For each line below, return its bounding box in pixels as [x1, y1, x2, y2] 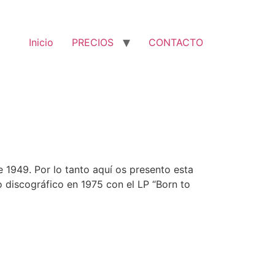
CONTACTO [149, 36, 203, 48]
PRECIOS [72, 36, 114, 48]
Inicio [29, 36, 53, 48]
